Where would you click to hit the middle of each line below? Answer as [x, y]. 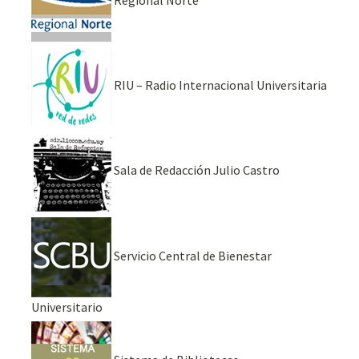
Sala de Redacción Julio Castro [196, 170]
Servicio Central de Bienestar [192, 255]
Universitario [67, 307]
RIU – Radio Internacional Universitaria [220, 85]
